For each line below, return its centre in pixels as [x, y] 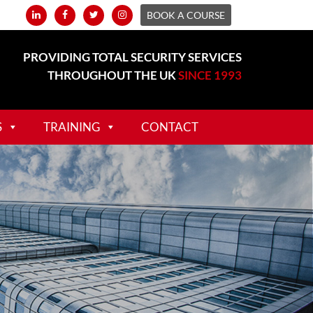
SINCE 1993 [210, 75]
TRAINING [72, 127]
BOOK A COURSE [186, 15]
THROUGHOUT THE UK [113, 75]
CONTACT [170, 127]
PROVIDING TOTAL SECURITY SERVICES [132, 57]
